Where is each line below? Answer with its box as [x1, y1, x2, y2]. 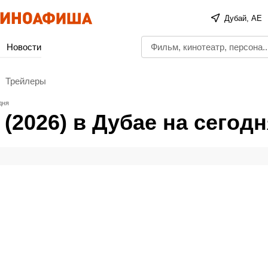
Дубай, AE [224, 13, 263, 23]
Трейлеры [5, 75, 46, 86]
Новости [7, 42, 41, 52]
